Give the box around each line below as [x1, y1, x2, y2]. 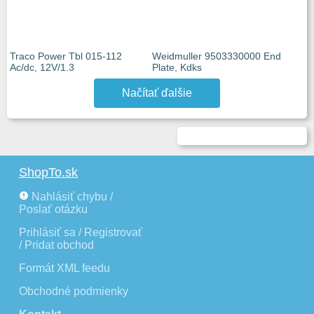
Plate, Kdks [152, 62, 202, 73]
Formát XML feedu [19, 262, 110, 274]
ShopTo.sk [19, 165, 78, 179]
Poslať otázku [19, 203, 88, 215]
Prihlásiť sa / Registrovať [19, 226, 142, 238]
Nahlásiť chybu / [29, 191, 113, 203]
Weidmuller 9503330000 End [152, 50, 281, 62]
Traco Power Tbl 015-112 [10, 50, 122, 62]
